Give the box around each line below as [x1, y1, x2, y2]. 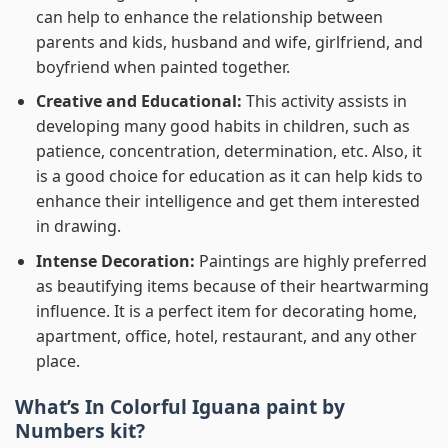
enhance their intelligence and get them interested [35, 190, 420, 213]
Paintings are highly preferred [198, 250, 427, 273]
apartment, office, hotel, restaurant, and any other [35, 325, 417, 348]
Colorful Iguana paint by [110, 392, 345, 420]
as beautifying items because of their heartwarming [35, 275, 429, 298]
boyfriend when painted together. [35, 55, 290, 78]
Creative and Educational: [35, 90, 246, 113]
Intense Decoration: [35, 250, 199, 273]
